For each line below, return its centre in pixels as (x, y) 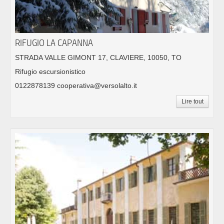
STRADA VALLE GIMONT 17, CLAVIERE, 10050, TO (98, 57)
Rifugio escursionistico (50, 71)
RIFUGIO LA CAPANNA (54, 42)
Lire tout (192, 101)
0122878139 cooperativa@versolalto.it (76, 85)
